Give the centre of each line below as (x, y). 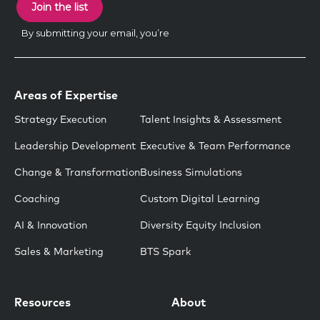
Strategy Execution (60, 120)
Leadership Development (75, 147)
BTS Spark (165, 252)
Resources (42, 303)
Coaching (37, 200)
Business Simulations (191, 173)
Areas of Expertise (66, 96)
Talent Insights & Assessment (211, 120)
